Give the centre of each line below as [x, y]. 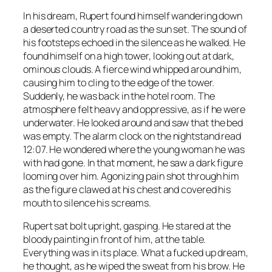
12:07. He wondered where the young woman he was [134, 150]
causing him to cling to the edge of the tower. [119, 83]
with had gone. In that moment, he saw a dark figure [133, 163]
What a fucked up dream [193, 253]
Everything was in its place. [82, 253]
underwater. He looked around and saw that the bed [133, 123]
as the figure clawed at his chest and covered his [127, 190]
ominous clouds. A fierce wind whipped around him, [133, 70]
